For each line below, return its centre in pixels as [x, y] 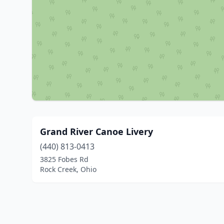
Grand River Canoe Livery [96, 131]
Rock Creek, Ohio [68, 169]
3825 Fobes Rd [64, 159]
